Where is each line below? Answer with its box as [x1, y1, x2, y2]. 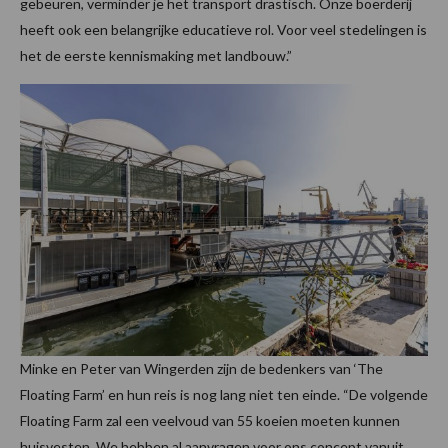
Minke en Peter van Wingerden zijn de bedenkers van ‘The [20, 360, 383, 378]
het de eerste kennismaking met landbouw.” [20, 47, 292, 65]
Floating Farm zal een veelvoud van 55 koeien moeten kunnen [20, 412, 400, 430]
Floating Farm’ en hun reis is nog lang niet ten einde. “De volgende [20, 386, 428, 404]
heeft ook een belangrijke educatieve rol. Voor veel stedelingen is [20, 21, 427, 39]
